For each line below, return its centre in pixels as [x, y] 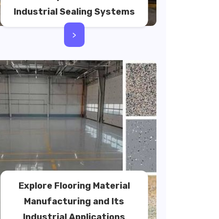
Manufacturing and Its [74, 201]
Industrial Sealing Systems [74, 12]
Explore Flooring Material [74, 186]
